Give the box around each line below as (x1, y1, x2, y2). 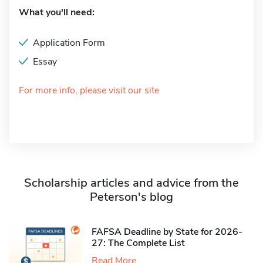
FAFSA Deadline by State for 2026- (92, 225, 242, 238)
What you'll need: (19, 6, 95, 19)
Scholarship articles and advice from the (24, 175, 239, 191)
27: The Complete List (92, 236, 185, 249)
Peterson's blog (90, 189, 173, 205)
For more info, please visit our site (19, 84, 159, 97)
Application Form (33, 36, 105, 49)
